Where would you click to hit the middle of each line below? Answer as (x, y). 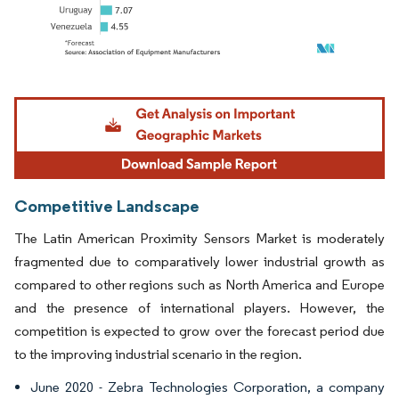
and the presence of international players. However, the (199, 307)
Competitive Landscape (107, 205)
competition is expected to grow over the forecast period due (199, 330)
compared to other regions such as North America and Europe (199, 284)
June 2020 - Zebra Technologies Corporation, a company (208, 387)
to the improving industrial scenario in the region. (158, 354)
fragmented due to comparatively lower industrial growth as (199, 261)
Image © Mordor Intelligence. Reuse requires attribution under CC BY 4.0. (189, 100)
